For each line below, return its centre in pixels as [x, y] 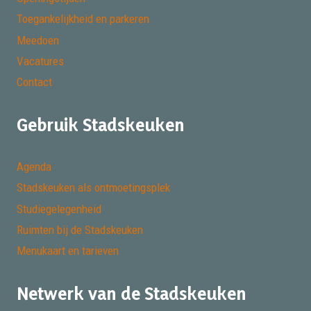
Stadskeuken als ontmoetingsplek [93, 188]
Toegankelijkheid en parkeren [83, 19]
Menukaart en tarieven [68, 251]
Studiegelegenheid [59, 209]
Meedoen [38, 40]
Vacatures [40, 61]
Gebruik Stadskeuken [101, 125]
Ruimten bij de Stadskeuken [80, 230]
